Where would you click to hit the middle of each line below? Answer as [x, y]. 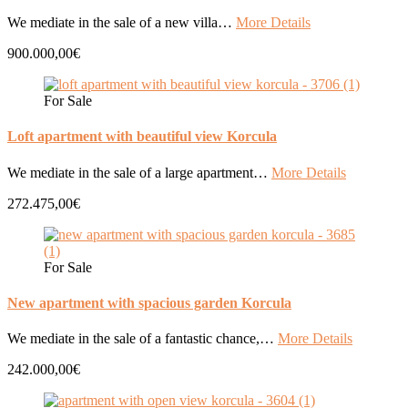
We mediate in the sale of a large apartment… [139, 172]
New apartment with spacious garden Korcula [149, 302]
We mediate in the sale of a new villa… [122, 23]
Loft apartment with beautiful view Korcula [142, 137]
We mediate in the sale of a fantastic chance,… [143, 339]
